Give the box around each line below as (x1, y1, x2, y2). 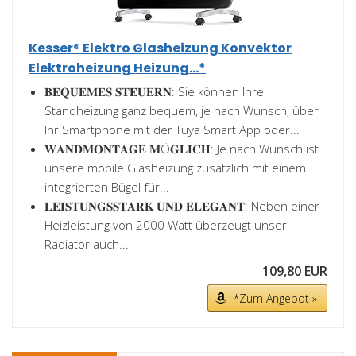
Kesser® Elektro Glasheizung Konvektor (29, 39, 292, 57)
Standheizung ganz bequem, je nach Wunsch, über (44, 103, 319, 118)
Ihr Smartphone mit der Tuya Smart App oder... (44, 122, 300, 137)
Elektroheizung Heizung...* (29, 59, 206, 77)
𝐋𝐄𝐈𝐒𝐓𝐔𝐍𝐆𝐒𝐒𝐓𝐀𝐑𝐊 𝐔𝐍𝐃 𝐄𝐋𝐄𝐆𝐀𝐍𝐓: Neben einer (44, 198, 319, 214)
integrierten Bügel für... (44, 179, 169, 195)
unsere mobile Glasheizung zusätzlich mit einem (44, 160, 306, 176)
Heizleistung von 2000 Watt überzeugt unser (44, 217, 287, 233)
